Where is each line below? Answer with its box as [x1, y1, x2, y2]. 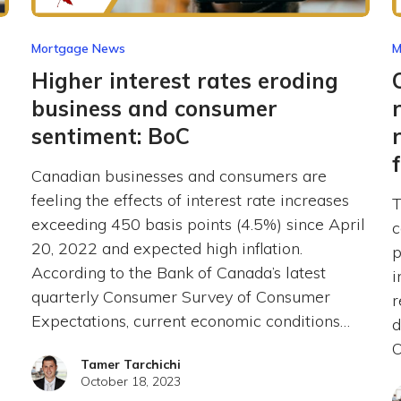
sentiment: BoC [30, 123, 190, 150]
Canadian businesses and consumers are [30, 166, 327, 187]
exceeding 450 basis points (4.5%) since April [30, 214, 365, 235]
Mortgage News [30, 40, 125, 57]
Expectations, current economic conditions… [30, 311, 350, 332]
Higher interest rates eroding [30, 67, 338, 95]
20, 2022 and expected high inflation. [30, 238, 303, 260]
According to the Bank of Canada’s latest [30, 262, 326, 284]
